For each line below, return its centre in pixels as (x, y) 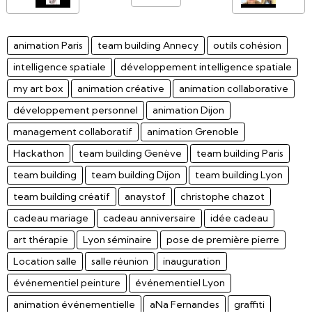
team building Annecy (148, 46)
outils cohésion (247, 46)
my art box (38, 89)
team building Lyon (239, 175)
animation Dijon (188, 110)
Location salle (45, 262)
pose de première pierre (223, 240)
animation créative (121, 89)
